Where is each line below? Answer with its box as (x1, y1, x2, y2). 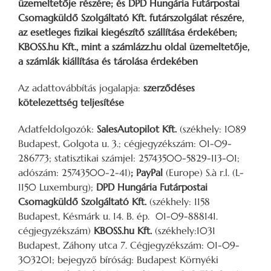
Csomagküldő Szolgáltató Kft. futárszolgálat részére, (18, 11, 244, 24)
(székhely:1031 (155, 224, 215, 237)
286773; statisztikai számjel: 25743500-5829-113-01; (18, 151, 240, 164)
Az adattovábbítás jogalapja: (18, 81, 143, 94)
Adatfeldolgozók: (18, 122, 97, 135)
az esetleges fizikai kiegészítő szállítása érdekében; (18, 25, 237, 38)
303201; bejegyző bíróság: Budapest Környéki (18, 253, 218, 266)
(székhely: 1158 (149, 195, 210, 207)
